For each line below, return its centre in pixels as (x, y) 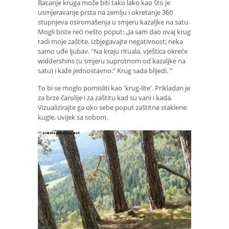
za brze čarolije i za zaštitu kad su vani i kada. (105, 98)
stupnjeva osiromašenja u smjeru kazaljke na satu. (114, 22)
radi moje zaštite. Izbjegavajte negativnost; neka (110, 41)
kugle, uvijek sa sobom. (73, 117)
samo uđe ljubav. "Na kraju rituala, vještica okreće (113, 51)
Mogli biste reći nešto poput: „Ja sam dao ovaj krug (114, 31)
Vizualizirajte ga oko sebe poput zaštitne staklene (112, 108)
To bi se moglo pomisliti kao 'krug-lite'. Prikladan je (114, 88)
